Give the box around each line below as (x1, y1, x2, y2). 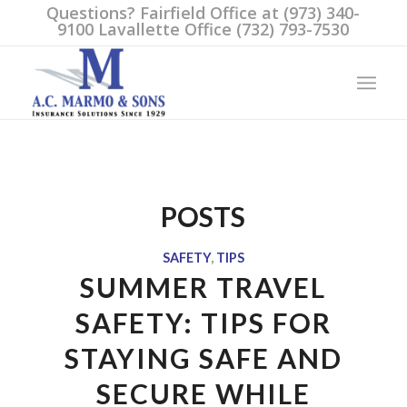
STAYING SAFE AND (64, 342, 342, 374)
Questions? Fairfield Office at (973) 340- (46, 2, 361, 24)
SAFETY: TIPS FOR (74, 306, 332, 339)
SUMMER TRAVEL (80, 271, 327, 303)
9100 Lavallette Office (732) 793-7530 (57, 18, 350, 40)
